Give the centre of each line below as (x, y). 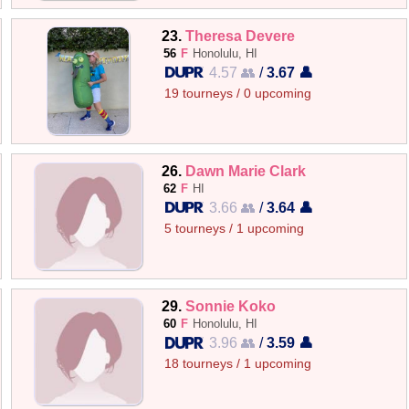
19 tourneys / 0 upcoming (238, 93)
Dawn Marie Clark (246, 171)
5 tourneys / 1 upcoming (235, 229)
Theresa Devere (241, 35)
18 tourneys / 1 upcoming (238, 364)
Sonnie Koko (231, 306)
